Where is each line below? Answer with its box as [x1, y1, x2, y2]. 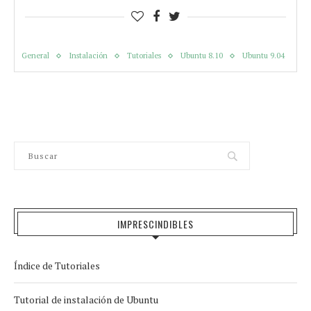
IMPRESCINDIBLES [117, 217, 194, 231]
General [22, 51, 49, 60]
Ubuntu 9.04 [242, 51, 285, 60]
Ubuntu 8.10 [180, 51, 223, 60]
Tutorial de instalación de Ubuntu [14, 293, 158, 306]
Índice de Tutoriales [14, 259, 100, 272]
